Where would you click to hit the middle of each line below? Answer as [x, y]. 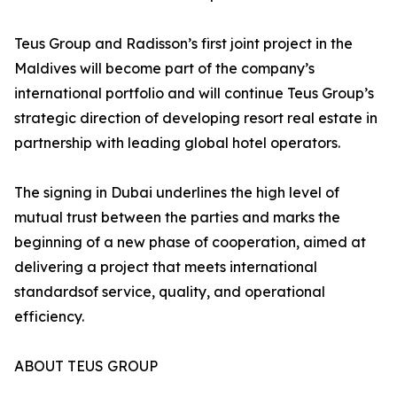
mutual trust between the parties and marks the [177, 218]
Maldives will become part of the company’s [164, 69]
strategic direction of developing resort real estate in [196, 118]
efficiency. [49, 317]
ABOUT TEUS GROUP [86, 366]
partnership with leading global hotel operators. [177, 143]
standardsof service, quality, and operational [170, 292]
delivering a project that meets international [166, 267]
